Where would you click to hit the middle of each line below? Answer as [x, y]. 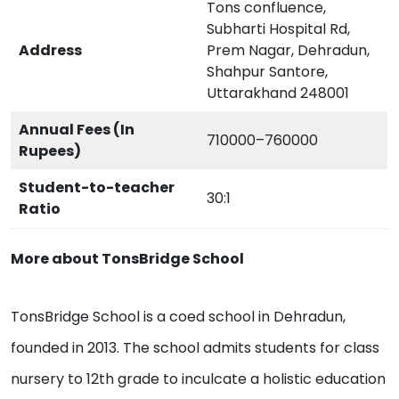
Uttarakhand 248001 [278, 93]
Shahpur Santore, [267, 71]
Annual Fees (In [77, 129]
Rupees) [50, 151]
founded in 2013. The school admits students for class [195, 347]
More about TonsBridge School [127, 258]
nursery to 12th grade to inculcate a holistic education [198, 379]
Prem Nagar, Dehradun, [288, 50]
